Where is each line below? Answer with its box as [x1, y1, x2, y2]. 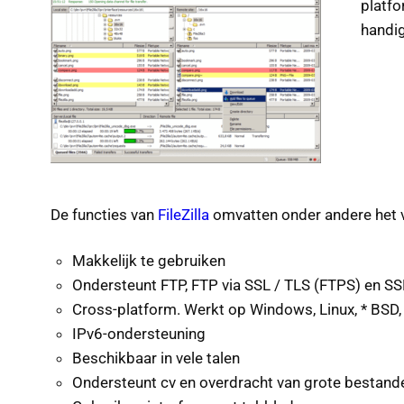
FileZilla [158, 206, 209, 225]
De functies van [50, 206, 158, 225]
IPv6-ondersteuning [72, 325, 206, 344]
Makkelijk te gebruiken [72, 252, 225, 271]
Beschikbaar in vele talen [72, 349, 240, 368]
